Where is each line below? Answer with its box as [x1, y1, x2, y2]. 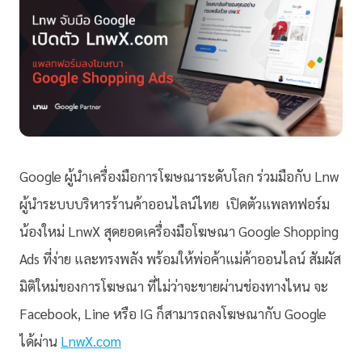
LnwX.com [61, 332, 121, 350]
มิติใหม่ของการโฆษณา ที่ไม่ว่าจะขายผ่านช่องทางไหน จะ [19, 277, 328, 295]
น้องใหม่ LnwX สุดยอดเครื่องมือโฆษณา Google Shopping [19, 222, 339, 240]
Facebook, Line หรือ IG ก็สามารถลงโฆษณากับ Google [19, 305, 326, 322]
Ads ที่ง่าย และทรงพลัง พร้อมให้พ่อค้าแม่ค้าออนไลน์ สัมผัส [19, 250, 341, 267]
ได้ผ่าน [19, 332, 61, 350]
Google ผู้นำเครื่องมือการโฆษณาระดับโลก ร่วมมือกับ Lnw [19, 167, 339, 185]
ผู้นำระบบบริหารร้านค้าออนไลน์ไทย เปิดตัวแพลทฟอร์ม [19, 195, 330, 213]
